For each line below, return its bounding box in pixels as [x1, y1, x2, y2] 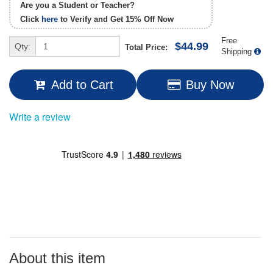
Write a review [9, 110, 71, 124]
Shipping [221, 47, 252, 57]
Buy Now [185, 78, 234, 92]
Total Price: [125, 42, 175, 52]
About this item [9, 250, 105, 267]
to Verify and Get [58, 15, 126, 24]
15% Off [126, 15, 155, 24]
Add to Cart [51, 78, 114, 92]
